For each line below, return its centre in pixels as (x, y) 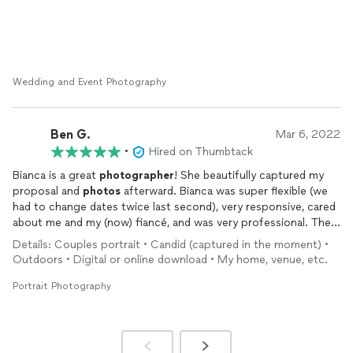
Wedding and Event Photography (89, 82)
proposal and (48, 191)
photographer (137, 175)
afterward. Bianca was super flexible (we (224, 191)
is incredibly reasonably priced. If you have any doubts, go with (172, 254)
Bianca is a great (56, 175)
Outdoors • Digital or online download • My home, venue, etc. (170, 260)
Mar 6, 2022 (308, 134)
